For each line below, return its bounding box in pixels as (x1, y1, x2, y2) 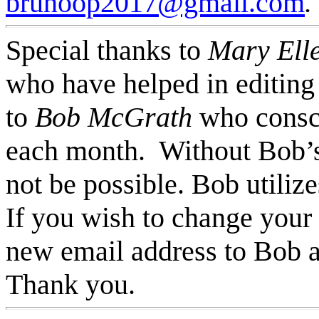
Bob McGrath (28, 101, 199, 133)
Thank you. (6, 268, 135, 300)
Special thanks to (6, 34, 208, 66)
